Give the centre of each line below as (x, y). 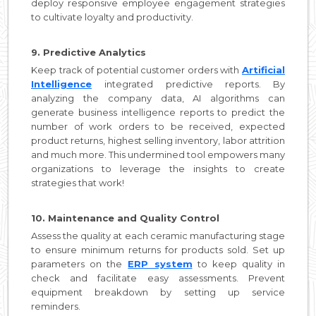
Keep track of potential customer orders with (136, 69)
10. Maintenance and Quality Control (125, 218)
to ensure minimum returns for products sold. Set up (158, 249)
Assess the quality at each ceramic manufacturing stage (158, 235)
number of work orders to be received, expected (158, 126)
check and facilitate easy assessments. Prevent (158, 278)
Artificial (263, 69)
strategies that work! (78, 182)
